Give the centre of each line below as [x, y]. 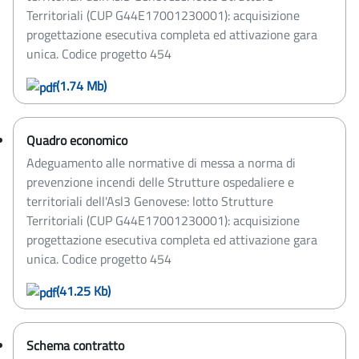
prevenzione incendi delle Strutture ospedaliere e [160, 182]
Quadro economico [77, 141]
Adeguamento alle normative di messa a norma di [161, 163]
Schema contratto [75, 346]
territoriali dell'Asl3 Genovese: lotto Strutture [150, 202]
